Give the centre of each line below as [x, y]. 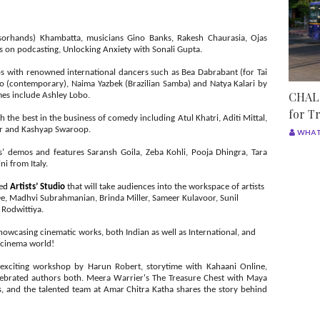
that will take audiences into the [127, 187]
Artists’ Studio [39, 187]
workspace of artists [226, 187]
